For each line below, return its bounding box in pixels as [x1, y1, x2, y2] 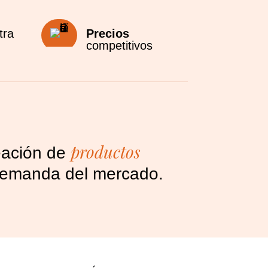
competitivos [86, 38, 153, 52]
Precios [86, 26, 130, 40]
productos [70, 140, 141, 163]
